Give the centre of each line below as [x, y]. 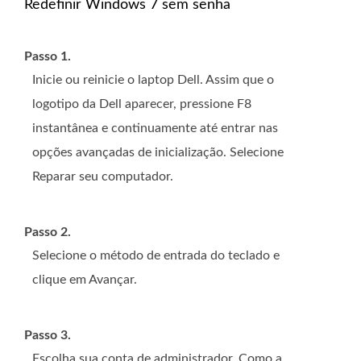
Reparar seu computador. [103, 176]
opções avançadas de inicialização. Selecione [158, 152]
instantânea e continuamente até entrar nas [155, 128]
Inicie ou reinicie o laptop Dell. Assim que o [153, 79]
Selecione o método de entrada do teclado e [156, 255]
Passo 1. [48, 56]
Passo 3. [48, 335]
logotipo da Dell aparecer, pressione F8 [142, 104]
